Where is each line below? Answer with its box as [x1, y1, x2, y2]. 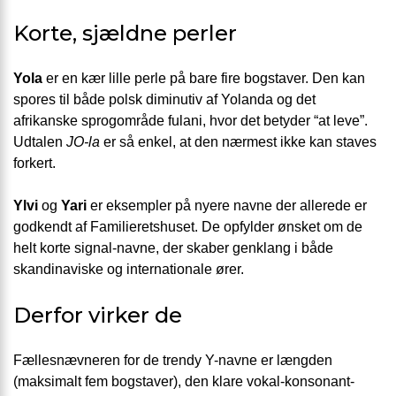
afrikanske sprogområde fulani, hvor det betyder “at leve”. [13, 113, 368, 129]
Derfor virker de [13, 302, 182, 329]
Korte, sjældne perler [13, 20, 237, 47]
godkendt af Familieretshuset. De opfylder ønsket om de [13, 219, 362, 235]
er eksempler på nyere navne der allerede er [87, 198, 367, 214]
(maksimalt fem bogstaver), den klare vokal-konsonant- [13, 374, 354, 390]
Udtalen [13, 134, 66, 150]
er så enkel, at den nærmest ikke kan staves [100, 134, 377, 150]
